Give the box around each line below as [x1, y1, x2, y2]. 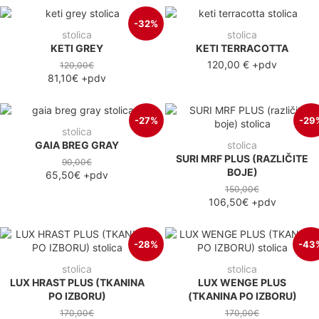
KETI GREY [51, 41, 103, 54]
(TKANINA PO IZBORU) [187, 289, 297, 302]
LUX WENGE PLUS [198, 276, 286, 288]
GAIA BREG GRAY [35, 138, 119, 151]
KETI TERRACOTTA [196, 41, 288, 54]
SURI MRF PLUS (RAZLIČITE [176, 152, 308, 164]
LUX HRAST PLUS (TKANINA [9, 276, 145, 288]
